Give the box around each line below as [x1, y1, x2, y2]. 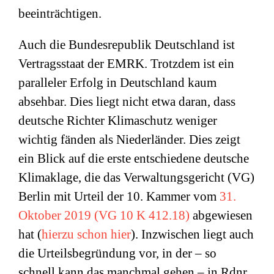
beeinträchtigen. [18, 6, 102, 21]
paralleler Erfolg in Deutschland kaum [18, 75, 217, 90]
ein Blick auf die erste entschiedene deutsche [18, 151, 249, 166]
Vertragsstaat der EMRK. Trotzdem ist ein [18, 56, 234, 71]
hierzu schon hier [42, 227, 131, 242]
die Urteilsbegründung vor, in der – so [18, 246, 217, 261]
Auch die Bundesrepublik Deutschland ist [18, 37, 235, 52]
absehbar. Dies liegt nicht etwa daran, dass [18, 94, 235, 109]
